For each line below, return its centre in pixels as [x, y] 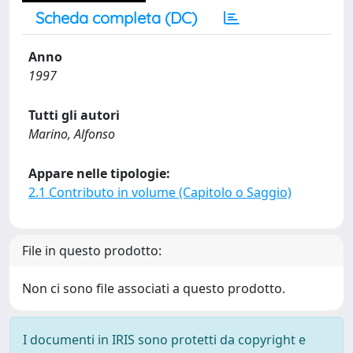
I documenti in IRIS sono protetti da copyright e [164, 340]
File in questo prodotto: [92, 251]
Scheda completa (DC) [116, 18]
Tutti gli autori [74, 115]
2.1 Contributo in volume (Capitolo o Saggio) [160, 192]
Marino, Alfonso [72, 134]
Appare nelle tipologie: [99, 173]
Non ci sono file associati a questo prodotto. [154, 288]
